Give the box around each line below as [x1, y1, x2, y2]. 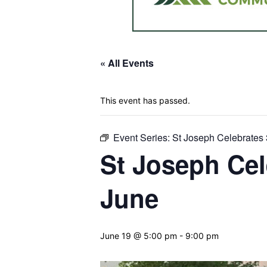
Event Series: [113, 131, 172, 145]
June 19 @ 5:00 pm [100, 231, 177, 241]
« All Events [100, 56, 154, 70]
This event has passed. [100, 95, 190, 106]
